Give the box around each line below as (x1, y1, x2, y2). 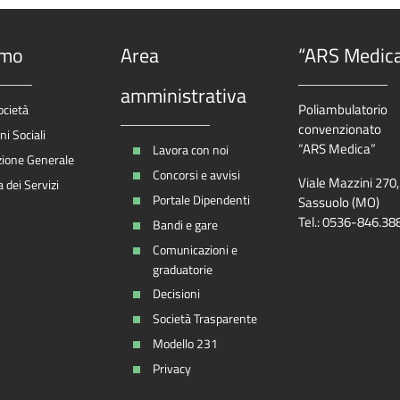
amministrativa (120, 80, 246, 112)
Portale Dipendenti (152, 190, 250, 210)
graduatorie (152, 260, 212, 279)
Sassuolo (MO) (297, 192, 379, 213)
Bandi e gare (152, 215, 218, 235)
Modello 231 (152, 334, 218, 354)
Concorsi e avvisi (152, 165, 240, 185)
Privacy (152, 359, 191, 379)
